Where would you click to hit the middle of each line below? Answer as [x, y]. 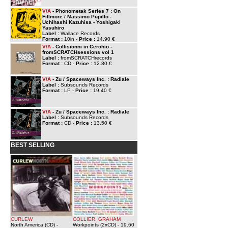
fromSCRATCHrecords [86, 58]
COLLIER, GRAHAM [97, 219]
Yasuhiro [53, 28]
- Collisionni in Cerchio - [81, 47]
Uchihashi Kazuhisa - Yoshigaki [81, 22]
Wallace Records [80, 33]
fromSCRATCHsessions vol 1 [78, 52]
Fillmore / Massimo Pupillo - [77, 17]
